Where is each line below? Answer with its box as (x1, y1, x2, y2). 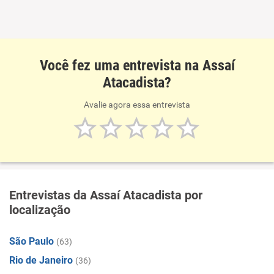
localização (9, 202, 70, 217)
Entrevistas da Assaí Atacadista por (9, 188, 202, 202)
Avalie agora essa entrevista (84, 100, 190, 109)
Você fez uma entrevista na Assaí (39, 57, 235, 74)
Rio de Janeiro (9, 254, 73, 266)
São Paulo (9, 235, 54, 247)
